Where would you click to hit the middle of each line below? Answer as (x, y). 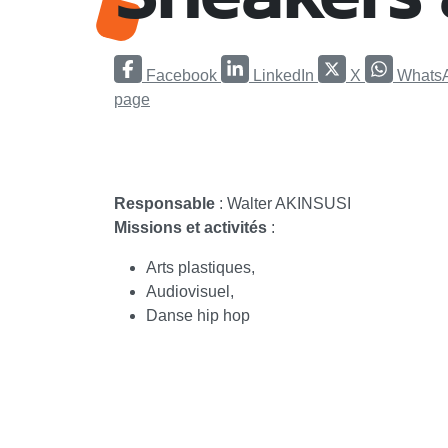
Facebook (181, 75)
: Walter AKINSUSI (283, 203)
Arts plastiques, (200, 267)
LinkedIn (283, 75)
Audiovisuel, (190, 291)
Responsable (164, 203)
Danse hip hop (198, 315)
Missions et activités (190, 227)
